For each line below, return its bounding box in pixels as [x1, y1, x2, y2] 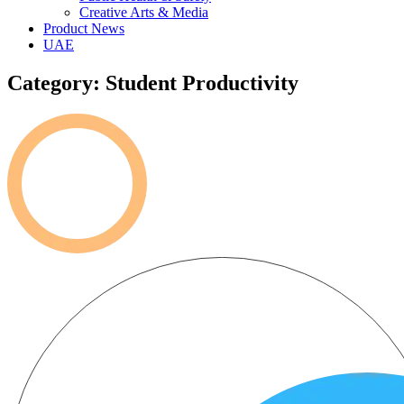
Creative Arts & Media [79, 5, 208, 20]
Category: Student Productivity [7, 70, 298, 95]
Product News [43, 21, 124, 36]
